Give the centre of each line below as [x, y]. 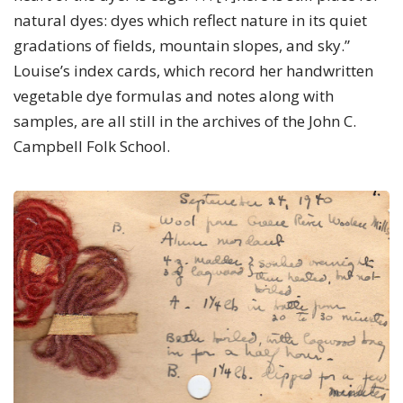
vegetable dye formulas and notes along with [174, 96]
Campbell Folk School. [92, 147]
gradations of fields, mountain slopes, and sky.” [182, 46]
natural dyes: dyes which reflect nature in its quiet [190, 21]
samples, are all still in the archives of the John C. [185, 121]
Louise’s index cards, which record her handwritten [193, 71]
